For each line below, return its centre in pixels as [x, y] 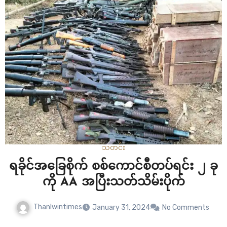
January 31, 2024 [121, 208]
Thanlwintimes [58, 207]
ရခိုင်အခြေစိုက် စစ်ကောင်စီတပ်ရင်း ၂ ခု [113, 167]
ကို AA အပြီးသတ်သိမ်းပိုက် [113, 183]
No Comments [185, 208]
